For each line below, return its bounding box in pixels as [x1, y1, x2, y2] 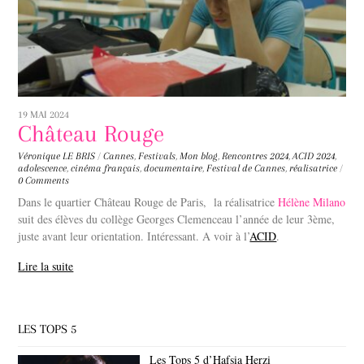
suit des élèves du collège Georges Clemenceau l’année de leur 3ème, [18, 210, 336, 227]
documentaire [144, 162, 203, 174]
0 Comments [18, 174, 70, 186]
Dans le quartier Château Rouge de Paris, [18, 193, 207, 210]
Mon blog [180, 149, 219, 162]
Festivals [138, 149, 176, 162]
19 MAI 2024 [18, 108, 70, 120]
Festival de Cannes [206, 162, 286, 174]
